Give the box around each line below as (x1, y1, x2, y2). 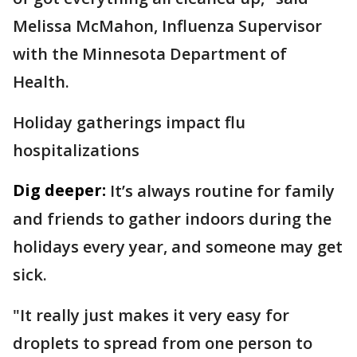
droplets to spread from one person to (13, 332, 312, 354)
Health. (13, 71, 69, 92)
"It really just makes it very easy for (13, 304, 289, 326)
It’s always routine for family (110, 180, 335, 202)
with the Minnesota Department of (13, 43, 287, 65)
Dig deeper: (13, 179, 106, 201)
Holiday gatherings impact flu (13, 112, 245, 133)
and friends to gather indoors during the (13, 208, 331, 229)
